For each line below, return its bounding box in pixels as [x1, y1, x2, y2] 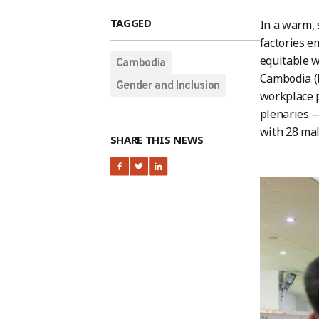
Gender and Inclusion [115, 79, 221, 93]
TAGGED [110, 16, 152, 30]
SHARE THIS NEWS [110, 132, 204, 147]
